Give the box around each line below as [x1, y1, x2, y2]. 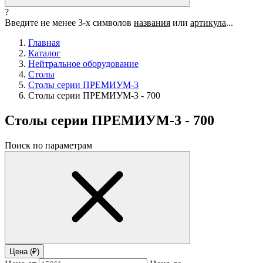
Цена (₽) [9, 247, 39, 256]
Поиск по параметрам [5, 140, 92, 150]
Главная [28, 38, 60, 48]
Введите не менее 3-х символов [5, 18, 134, 28]
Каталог [28, 48, 60, 58]
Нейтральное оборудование [28, 59, 139, 69]
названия [134, 18, 170, 28]
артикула [190, 18, 226, 28]
